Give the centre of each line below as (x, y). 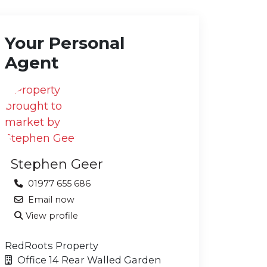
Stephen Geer (57, 164)
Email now (50, 200)
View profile (52, 216)
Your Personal (65, 43)
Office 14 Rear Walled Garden (88, 260)
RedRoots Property (52, 246)
